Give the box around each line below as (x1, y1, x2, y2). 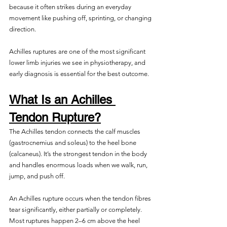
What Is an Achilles (9, 93, 116, 106)
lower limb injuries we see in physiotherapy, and (9, 59, 147, 66)
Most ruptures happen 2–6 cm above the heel (9, 217, 141, 224)
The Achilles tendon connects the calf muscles (9, 128, 142, 135)
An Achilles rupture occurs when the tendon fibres (9, 195, 153, 202)
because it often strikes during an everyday (9, 3, 133, 11)
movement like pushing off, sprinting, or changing (9, 14, 153, 22)
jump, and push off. (9, 172, 65, 180)
